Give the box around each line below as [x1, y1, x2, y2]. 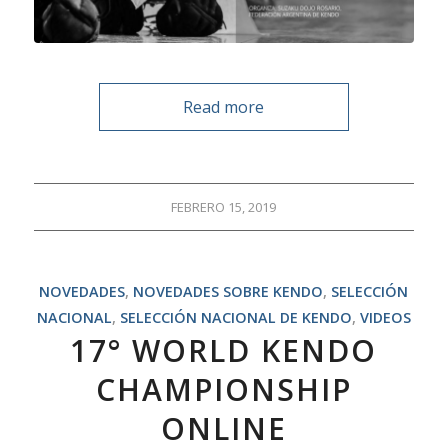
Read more [183, 96, 265, 119]
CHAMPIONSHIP [95, 369, 352, 411]
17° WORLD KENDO [70, 330, 378, 372]
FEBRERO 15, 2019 [171, 198, 277, 217]
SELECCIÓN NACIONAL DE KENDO [119, 308, 352, 328]
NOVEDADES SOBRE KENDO [133, 282, 324, 302]
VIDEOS [359, 308, 411, 328]
